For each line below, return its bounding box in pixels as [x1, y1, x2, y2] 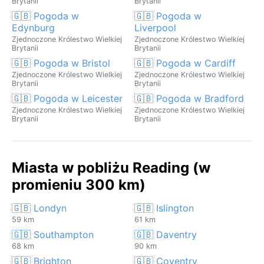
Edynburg [12, 21, 55, 34]
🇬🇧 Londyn [12, 202, 67, 214]
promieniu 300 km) [12, 176, 146, 193]
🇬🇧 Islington [134, 202, 194, 214]
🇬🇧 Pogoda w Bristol [12, 57, 110, 69]
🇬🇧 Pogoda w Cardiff [134, 57, 236, 69]
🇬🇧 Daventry [134, 228, 197, 240]
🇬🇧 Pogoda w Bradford [134, 92, 244, 104]
